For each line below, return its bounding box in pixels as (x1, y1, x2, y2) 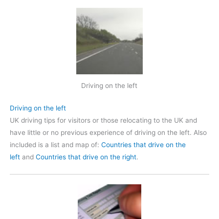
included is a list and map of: (10, 140, 101, 149)
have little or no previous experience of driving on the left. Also (10, 128, 207, 136)
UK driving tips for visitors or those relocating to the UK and (10, 116, 197, 124)
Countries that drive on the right (36, 153, 136, 161)
